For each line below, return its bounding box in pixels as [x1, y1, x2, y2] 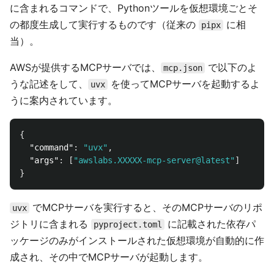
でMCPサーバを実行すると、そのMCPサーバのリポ [29, 201, 262, 213]
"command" [29, 143, 73, 152]
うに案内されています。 [10, 94, 117, 106]
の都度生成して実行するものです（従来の [10, 18, 199, 31]
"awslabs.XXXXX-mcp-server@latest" [73, 155, 235, 165]
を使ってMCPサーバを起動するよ [108, 78, 260, 90]
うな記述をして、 [10, 78, 88, 90]
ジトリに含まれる [10, 218, 91, 230]
